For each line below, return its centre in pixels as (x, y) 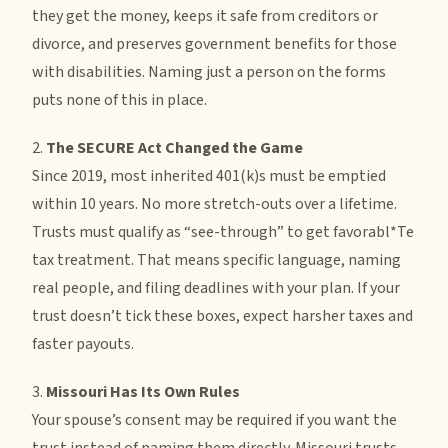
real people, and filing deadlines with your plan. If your (216, 288)
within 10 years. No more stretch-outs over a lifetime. (214, 204)
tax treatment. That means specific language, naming (216, 260)
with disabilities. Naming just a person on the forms (209, 72)
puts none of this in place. (119, 100)
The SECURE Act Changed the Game (174, 148)
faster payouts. (83, 344)
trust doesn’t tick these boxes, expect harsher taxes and (222, 316)
